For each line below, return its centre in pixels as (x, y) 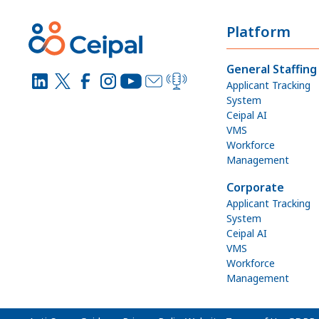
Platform (259, 32)
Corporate (256, 187)
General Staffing (272, 69)
